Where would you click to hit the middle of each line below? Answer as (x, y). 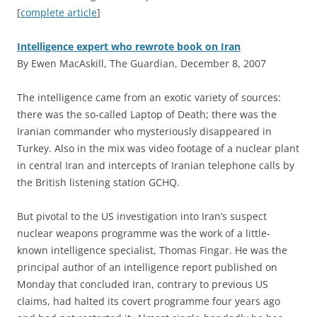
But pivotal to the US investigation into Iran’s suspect (142, 216)
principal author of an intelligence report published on (147, 267)
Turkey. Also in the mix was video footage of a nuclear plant (158, 148)
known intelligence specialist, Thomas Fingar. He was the (152, 250)
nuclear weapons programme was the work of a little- (144, 233)
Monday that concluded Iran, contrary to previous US (143, 284)
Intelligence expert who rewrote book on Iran (129, 46)
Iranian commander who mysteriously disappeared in (144, 131)
